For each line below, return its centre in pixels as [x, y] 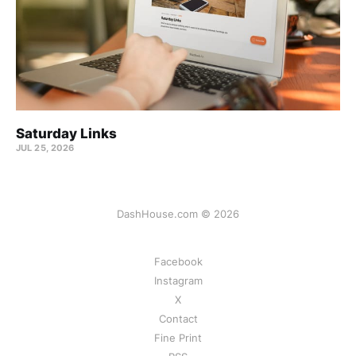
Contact [178, 319]
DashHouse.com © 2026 [178, 214]
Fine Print [178, 338]
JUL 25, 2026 [45, 147]
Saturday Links [66, 133]
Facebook [178, 261]
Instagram [178, 281]
